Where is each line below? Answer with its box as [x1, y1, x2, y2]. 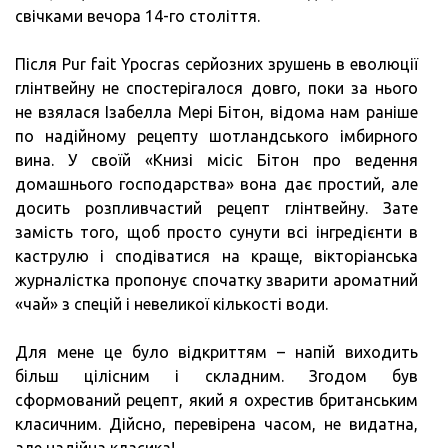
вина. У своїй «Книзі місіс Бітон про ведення [15, 150, 418, 169]
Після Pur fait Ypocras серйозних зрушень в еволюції [15, 54, 418, 73]
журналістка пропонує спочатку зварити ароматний [15, 270, 418, 289]
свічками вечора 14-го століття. [15, 6, 260, 25]
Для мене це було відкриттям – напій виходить [15, 342, 418, 361]
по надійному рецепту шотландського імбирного [15, 126, 418, 145]
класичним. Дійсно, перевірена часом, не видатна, [15, 414, 418, 433]
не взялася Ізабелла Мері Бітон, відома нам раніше [15, 102, 418, 121]
